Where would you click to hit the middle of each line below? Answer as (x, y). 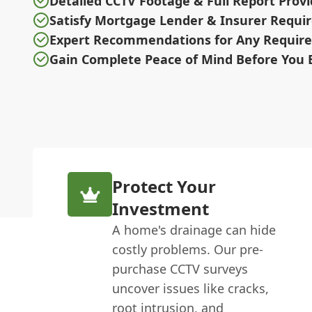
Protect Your (164, 186)
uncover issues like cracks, (191, 288)
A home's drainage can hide (194, 230)
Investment (161, 209)
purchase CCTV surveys (180, 269)
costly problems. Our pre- (188, 249)
